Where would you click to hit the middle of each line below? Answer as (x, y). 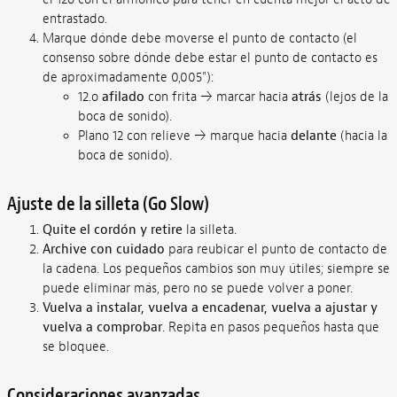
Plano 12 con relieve (136, 136)
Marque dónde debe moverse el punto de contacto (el (199, 39)
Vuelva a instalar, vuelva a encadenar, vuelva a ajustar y (210, 308)
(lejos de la (354, 97)
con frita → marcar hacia (218, 97)
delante (313, 136)
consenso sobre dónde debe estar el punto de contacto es (210, 58)
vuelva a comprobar (102, 328)
